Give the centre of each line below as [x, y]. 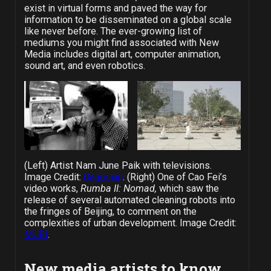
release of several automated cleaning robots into [129, 200]
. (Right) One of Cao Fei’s [175, 177]
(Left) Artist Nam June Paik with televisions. [118, 166]
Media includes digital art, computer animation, [122, 54]
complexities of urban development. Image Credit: [130, 223]
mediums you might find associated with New [121, 42]
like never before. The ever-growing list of [113, 31]
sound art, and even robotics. [84, 65]
